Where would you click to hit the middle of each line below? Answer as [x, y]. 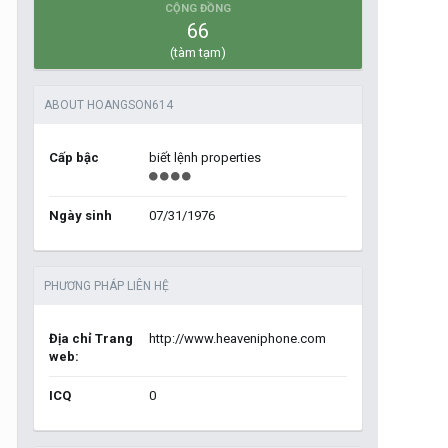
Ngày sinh [80, 215]
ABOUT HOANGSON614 [108, 105]
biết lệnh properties [205, 157]
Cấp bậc [74, 157]
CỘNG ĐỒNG [198, 8]
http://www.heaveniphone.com [237, 338]
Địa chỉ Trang [91, 338]
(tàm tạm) [198, 52]
